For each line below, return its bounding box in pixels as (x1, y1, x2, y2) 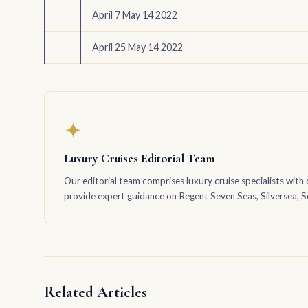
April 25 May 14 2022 (92, 41, 183, 54)
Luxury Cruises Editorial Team (64, 151, 214, 166)
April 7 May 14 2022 (92, 9, 177, 21)
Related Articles (44, 282, 147, 301)
